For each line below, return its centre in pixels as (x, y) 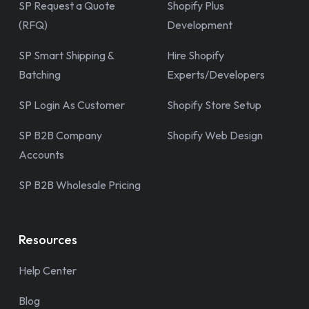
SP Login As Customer (72, 104)
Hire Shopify (196, 55)
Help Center (48, 270)
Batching (40, 74)
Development (200, 24)
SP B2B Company (60, 135)
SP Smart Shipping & (66, 55)
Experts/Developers (216, 74)
